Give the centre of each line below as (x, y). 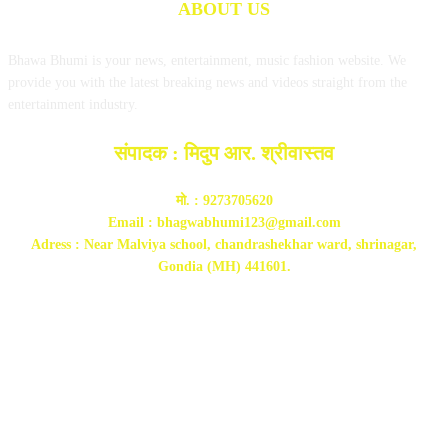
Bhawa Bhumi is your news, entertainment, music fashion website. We (207, 60)
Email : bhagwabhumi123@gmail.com (224, 222)
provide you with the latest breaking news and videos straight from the (207, 82)
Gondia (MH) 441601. (224, 266)
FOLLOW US (224, 354)
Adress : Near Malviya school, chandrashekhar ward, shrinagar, (224, 244)
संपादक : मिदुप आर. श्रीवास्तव (224, 152)
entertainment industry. (73, 104)
